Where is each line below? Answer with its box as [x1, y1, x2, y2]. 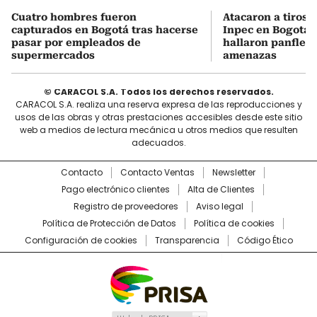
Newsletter [212, 166, 255, 179]
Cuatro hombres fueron [11, 11, 137, 23]
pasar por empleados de [11, 37, 141, 49]
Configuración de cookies [24, 234, 137, 247]
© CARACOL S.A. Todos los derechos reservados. [43, 86, 274, 98]
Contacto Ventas [120, 166, 195, 179]
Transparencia [154, 234, 219, 247]
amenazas [223, 50, 277, 62]
